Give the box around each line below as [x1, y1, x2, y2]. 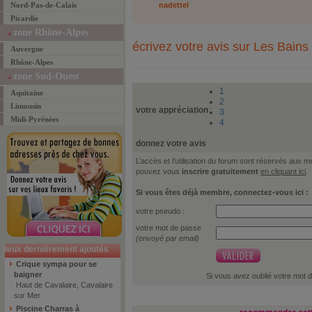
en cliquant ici [260, 167, 306, 175]
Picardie [10, 14, 38, 22]
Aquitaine [10, 88, 43, 97]
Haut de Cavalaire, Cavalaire [14, 281, 113, 289]
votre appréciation [136, 105, 210, 115]
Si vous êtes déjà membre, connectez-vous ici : [136, 188, 309, 196]
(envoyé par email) [136, 234, 199, 242]
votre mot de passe [136, 224, 201, 232]
